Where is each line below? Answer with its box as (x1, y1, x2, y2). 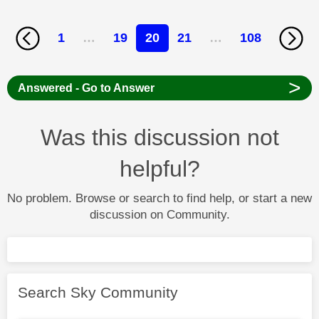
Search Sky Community (18, 283, 178, 300)
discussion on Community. (89, 207, 230, 221)
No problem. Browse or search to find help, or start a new (7, 191, 312, 205)
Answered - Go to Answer (17, 81, 155, 94)
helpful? (119, 155, 200, 182)
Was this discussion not (40, 124, 279, 150)
